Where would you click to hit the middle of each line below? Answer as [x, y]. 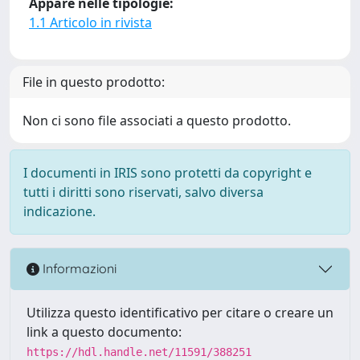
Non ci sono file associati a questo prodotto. [157, 120]
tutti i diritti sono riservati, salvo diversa [143, 192]
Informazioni [78, 269]
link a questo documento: [104, 331]
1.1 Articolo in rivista [90, 22]
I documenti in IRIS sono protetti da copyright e [168, 172]
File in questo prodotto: [94, 82]
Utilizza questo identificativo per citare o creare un [180, 312]
